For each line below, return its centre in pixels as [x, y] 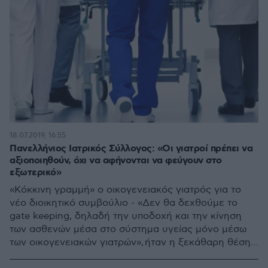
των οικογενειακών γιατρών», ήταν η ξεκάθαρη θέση [130, 242]
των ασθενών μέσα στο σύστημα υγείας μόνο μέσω [128, 229]
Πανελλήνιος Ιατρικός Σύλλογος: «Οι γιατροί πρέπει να [131, 148]
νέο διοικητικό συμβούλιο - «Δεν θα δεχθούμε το [124, 203]
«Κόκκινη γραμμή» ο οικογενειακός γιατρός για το [125, 190]
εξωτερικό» [35, 172]
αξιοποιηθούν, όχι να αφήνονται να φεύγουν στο [116, 160]
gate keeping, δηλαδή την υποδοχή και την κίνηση [126, 216]
